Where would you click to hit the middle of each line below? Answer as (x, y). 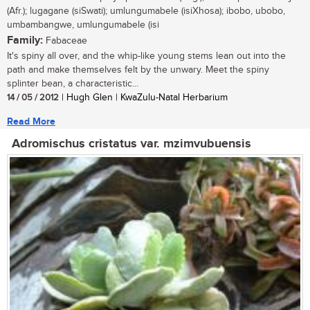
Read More (31, 122)
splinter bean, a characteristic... (73, 84)
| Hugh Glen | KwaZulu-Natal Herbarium (143, 98)
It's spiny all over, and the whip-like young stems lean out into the (146, 56)
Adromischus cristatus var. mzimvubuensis (131, 144)
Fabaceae (65, 41)
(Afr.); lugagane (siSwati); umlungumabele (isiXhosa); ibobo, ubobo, (146, 11)
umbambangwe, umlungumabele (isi (83, 25)
